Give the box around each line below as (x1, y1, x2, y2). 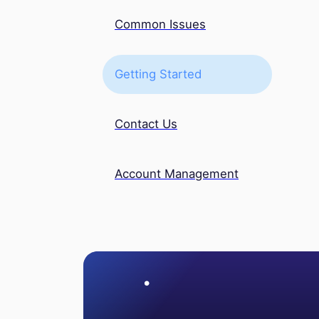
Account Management (115, 167, 239, 182)
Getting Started (115, 67, 202, 82)
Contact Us (115, 117, 177, 132)
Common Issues (115, 17, 206, 32)
